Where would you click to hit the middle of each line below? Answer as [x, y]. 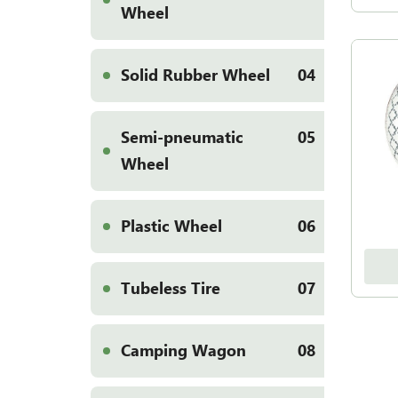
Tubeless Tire [171, 288]
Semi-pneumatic [182, 137]
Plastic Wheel [171, 226]
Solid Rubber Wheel [195, 75]
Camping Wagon [183, 350]
